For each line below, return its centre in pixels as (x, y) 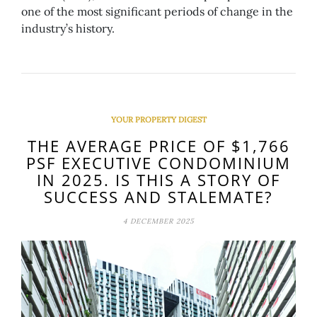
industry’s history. (68, 29)
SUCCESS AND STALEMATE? (158, 197)
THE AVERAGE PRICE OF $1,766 (158, 146)
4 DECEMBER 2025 (158, 221)
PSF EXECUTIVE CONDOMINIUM (158, 163)
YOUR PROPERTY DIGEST (158, 120)
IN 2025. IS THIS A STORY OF (158, 180)
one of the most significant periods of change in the (157, 12)
